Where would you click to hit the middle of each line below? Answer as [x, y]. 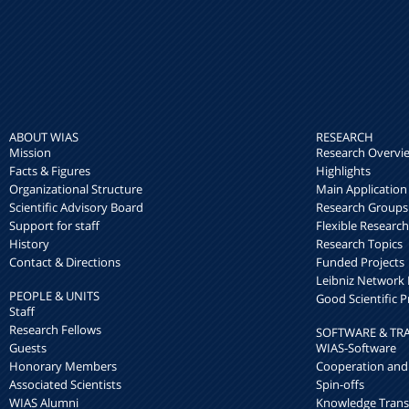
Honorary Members [63, 367]
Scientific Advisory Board [76, 208]
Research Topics [359, 244]
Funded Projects [360, 262]
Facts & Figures [50, 171]
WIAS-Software [356, 348]
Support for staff [54, 226]
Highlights [343, 171]
